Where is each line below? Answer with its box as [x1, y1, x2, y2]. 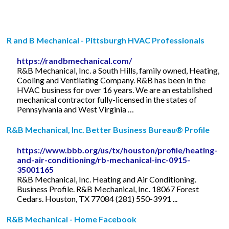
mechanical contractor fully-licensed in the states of [17, 94, 197, 104]
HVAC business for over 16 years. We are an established [17, 84, 213, 95]
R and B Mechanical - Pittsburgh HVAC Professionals [7, 35, 205, 45]
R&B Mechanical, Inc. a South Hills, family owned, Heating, [17, 65, 220, 75]
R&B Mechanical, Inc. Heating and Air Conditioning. [17, 174, 197, 184]
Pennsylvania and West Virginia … [17, 104, 134, 114]
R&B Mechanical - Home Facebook [7, 214, 137, 224]
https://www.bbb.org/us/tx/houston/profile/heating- [17, 145, 218, 155]
